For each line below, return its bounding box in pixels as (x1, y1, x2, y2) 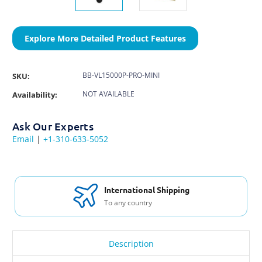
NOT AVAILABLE (82, 88, 135, 99)
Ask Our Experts (12, 119, 94, 133)
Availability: (12, 89, 57, 100)
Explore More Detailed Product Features (25, 32, 186, 44)
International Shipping (104, 184, 189, 195)
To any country (104, 198, 152, 208)
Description (108, 237, 154, 249)
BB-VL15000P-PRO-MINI (82, 70, 160, 80)
